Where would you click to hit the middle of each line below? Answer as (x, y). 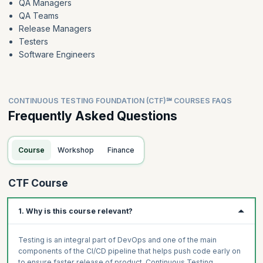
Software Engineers (57, 54)
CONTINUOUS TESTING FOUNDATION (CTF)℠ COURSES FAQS (120, 100)
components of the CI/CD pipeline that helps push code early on (129, 251)
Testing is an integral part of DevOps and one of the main (117, 240)
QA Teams (38, 15)
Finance (123, 150)
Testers (33, 41)
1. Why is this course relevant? (75, 211)
